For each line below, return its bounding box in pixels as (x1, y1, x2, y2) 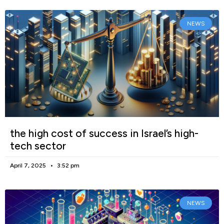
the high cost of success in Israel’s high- (10, 127, 198, 140)
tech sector (10, 139, 66, 152)
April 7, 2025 (10, 162, 47, 169)
